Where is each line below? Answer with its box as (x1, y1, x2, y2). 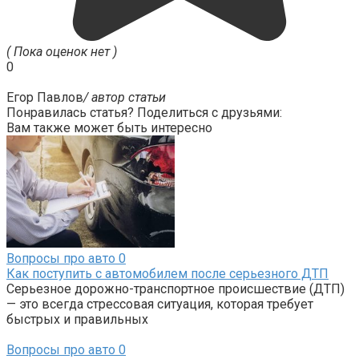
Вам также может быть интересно (6, 119, 212, 135)
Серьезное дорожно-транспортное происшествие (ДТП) (6, 280, 345, 296)
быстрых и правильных (6, 311, 148, 327)
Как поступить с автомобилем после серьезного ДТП (6, 265, 329, 281)
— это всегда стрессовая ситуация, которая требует (6, 296, 313, 312)
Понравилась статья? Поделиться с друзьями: (6, 104, 282, 120)
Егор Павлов (6, 89, 83, 105)
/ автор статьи (83, 89, 166, 105)
